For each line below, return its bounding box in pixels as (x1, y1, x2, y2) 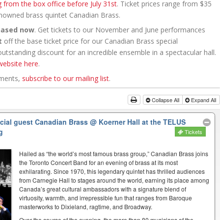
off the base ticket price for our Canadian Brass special (1, 36, 178, 46)
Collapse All (150, 95, 181, 104)
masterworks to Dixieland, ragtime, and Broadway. (19, 202, 153, 211)
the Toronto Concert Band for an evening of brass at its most (19, 158, 178, 166)
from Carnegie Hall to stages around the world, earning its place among (19, 175, 210, 184)
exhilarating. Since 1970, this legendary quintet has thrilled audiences (19, 166, 205, 175)
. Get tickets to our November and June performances (34, 25, 205, 34)
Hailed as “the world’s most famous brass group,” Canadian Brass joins (19, 149, 209, 158)
